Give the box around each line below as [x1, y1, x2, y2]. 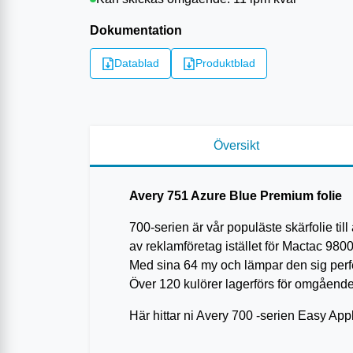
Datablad [114, 57, 159, 70]
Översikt [214, 139, 259, 153]
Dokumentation [90, 24, 182, 38]
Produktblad [195, 57, 255, 70]
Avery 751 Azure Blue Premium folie [129, 189, 342, 203]
